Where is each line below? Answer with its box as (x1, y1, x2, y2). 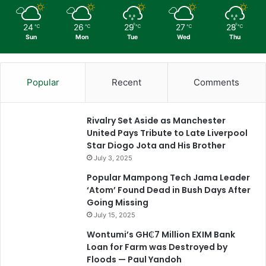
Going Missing (87, 196, 148, 208)
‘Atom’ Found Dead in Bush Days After (87, 183, 251, 196)
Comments (194, 76, 240, 88)
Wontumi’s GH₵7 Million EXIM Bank (87, 228, 235, 240)
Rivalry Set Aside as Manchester (87, 114, 226, 126)
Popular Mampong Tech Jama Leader (87, 171, 250, 183)
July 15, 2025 (94, 210, 135, 219)
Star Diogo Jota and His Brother (87, 139, 226, 151)
